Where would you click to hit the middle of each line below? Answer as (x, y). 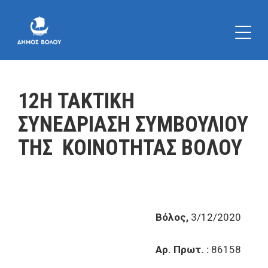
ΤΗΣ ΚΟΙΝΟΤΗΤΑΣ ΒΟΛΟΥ (130, 148)
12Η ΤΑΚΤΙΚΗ (76, 101)
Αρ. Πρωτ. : (183, 249)
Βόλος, (173, 217)
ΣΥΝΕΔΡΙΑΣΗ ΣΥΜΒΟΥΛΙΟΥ (133, 124)
